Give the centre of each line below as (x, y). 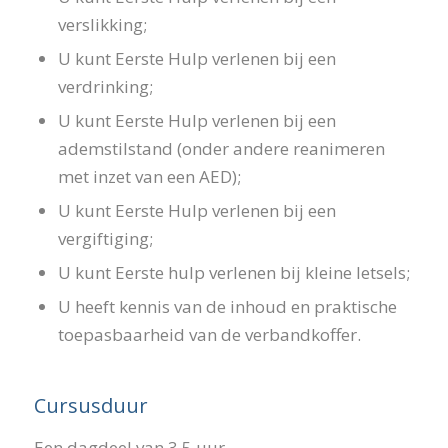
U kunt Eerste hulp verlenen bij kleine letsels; (233, 272)
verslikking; (102, 24)
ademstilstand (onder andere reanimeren (221, 148)
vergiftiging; (105, 238)
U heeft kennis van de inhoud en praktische (227, 306)
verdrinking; (105, 86)
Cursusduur (90, 405)
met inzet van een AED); (149, 176)
